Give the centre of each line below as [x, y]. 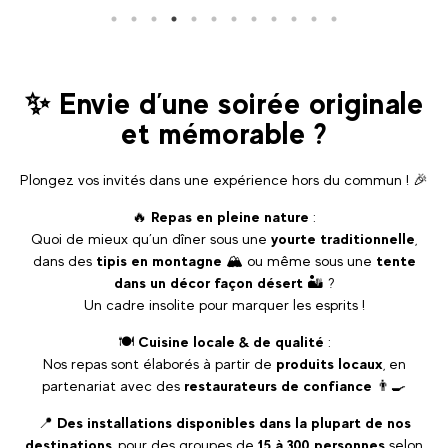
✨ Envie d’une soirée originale [224, 104]
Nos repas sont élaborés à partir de [159, 364]
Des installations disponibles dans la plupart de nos [233, 423]
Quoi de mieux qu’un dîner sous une [151, 239]
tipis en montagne [158, 261]
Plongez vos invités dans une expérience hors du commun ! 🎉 [224, 180]
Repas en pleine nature [230, 217]
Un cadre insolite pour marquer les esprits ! [224, 305]
